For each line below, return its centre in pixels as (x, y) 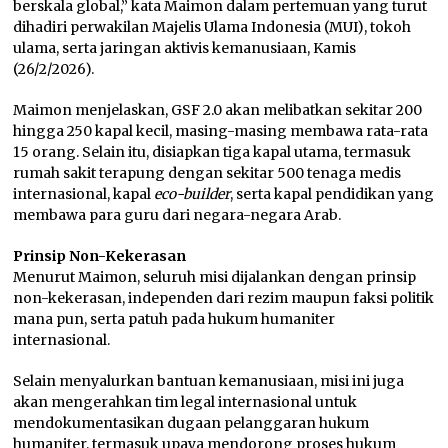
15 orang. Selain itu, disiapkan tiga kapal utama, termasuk (212, 151)
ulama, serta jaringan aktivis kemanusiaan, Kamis (185, 47)
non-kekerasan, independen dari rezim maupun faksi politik (224, 297)
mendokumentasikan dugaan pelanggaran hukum (191, 422)
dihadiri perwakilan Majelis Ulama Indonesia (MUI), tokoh (212, 26)
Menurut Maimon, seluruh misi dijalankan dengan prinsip (215, 276)
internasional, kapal (84, 193)
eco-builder (192, 193)
